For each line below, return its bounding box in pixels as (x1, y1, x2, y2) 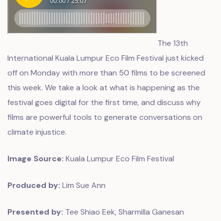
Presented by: (7, 207, 63, 217)
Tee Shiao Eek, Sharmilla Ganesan (63, 207, 184, 217)
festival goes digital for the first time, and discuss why (7, 97, 201, 108)
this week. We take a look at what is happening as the (7, 82, 200, 93)
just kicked (164, 53, 204, 63)
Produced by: (7, 180, 60, 190)
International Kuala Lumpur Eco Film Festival (7, 53, 164, 63)
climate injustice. (7, 127, 67, 137)
